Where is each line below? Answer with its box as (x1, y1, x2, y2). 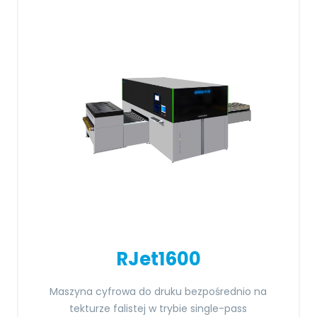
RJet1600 (115, 246, 201, 272)
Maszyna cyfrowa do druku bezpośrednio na (50, 284, 267, 299)
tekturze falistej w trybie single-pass (69, 301, 248, 316)
